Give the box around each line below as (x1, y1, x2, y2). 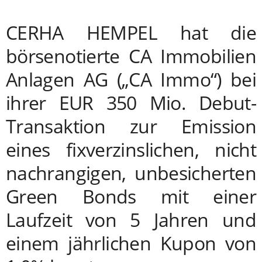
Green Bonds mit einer (6, 184, 256, 209)
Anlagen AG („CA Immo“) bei (6, 67, 256, 92)
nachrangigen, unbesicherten (6, 160, 256, 186)
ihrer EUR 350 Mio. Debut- (6, 90, 256, 116)
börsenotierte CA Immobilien (6, 43, 256, 69)
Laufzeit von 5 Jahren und (6, 207, 256, 233)
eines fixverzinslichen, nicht (6, 137, 256, 163)
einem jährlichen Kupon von (6, 230, 256, 256)
